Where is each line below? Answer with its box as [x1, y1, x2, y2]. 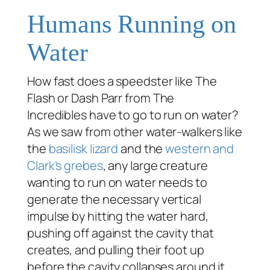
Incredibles [27, 107, 87, 124]
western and [165, 140, 234, 157]
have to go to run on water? [86, 107, 239, 124]
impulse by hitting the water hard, [27, 208, 209, 225]
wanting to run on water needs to [27, 174, 207, 191]
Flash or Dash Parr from [27, 90, 153, 107]
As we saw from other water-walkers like [27, 124, 243, 140]
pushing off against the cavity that [27, 225, 214, 242]
